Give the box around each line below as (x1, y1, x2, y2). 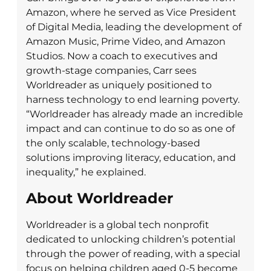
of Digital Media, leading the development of (26, 21, 241, 33)
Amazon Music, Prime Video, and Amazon (26, 35, 226, 47)
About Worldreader (26, 189, 173, 207)
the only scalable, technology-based (26, 137, 200, 149)
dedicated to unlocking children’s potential (26, 233, 235, 246)
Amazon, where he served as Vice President (26, 6, 237, 18)
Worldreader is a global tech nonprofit (26, 219, 209, 231)
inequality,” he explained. (26, 166, 146, 178)
